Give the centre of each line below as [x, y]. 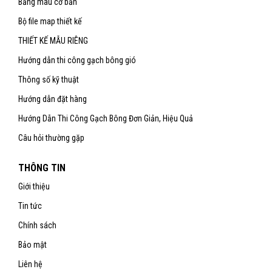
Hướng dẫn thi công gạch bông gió [77, 60]
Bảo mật [32, 244]
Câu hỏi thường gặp [51, 138]
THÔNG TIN [42, 168]
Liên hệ [30, 264]
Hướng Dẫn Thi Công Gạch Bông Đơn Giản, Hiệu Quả [106, 118]
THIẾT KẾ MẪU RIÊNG [53, 40]
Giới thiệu [34, 186]
